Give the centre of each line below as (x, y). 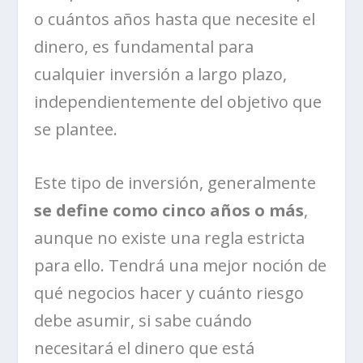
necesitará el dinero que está (145, 348)
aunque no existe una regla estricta (170, 238)
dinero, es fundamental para (144, 47)
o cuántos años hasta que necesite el (175, 19)
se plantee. (76, 130)
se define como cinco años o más (169, 211)
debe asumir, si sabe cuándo (143, 321)
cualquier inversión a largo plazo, (161, 75)
